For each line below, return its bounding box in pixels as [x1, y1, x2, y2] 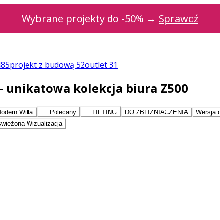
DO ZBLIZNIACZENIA [124, 108, 188, 116]
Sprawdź [159, 12, 198, 25]
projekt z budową [10, 59, 76, 70]
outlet [85, 59, 109, 70]
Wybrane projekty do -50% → [22, 12, 159, 25]
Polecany [47, 108, 76, 116]
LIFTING [90, 108, 117, 116]
